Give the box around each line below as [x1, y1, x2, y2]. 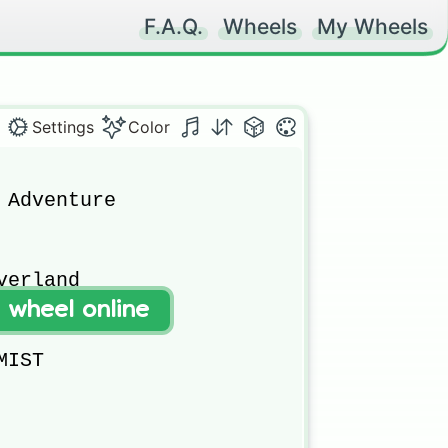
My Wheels [317, 14, 428, 39]
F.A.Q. [144, 14, 203, 39]
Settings [32, 117, 94, 137]
